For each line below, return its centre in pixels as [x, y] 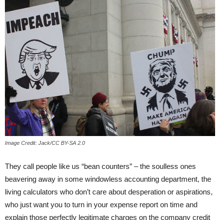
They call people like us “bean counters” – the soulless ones [100, 166]
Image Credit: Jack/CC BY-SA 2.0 [45, 143]
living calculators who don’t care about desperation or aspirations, [109, 192]
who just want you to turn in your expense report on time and [101, 204]
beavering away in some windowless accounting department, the [108, 179]
